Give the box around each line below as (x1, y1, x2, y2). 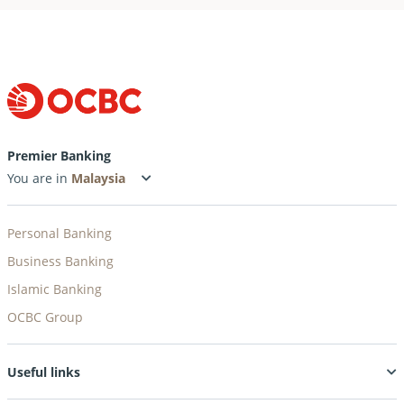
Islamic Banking (7, 280, 102, 298)
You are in (7, 170, 71, 188)
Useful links (7, 363, 80, 381)
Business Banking (7, 252, 114, 271)
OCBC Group (7, 308, 83, 326)
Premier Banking (7, 147, 111, 165)
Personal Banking (7, 225, 112, 243)
